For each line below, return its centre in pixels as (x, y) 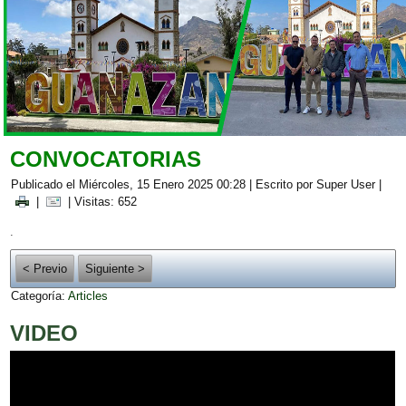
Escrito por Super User (316, 184)
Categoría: (40, 296)
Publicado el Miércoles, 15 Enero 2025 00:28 (129, 184)
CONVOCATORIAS (106, 159)
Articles (88, 296)
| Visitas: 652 (101, 201)
